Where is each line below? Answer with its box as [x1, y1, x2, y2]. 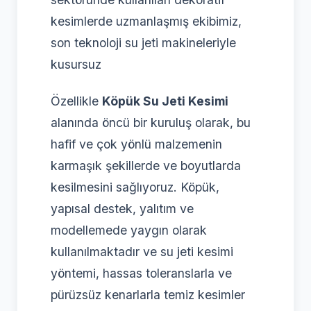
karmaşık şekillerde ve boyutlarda [51, 158, 241, 173]
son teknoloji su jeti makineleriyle [51, 35, 236, 50]
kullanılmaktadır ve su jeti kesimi [51, 244, 233, 259]
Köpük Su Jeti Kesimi [102, 93, 228, 108]
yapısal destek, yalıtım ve [51, 201, 194, 216]
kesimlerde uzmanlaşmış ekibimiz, [51, 13, 242, 28]
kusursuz [51, 56, 101, 72]
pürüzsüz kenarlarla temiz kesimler [51, 287, 245, 302]
